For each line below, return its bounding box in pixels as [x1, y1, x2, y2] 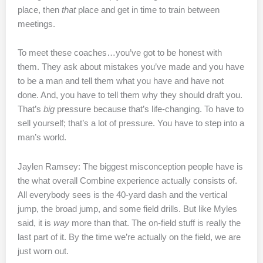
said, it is [18, 218, 53, 228]
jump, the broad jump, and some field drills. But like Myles [18, 204, 237, 214]
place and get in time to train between [76, 5, 220, 15]
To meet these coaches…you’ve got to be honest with [18, 48, 222, 58]
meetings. [18, 19, 55, 29]
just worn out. [18, 246, 69, 256]
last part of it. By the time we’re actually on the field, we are [18, 232, 241, 242]
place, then [18, 5, 62, 15]
